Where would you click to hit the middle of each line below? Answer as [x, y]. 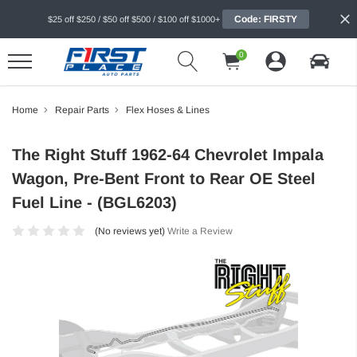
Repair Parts [82, 110]
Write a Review [200, 231]
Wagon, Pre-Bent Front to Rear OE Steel [164, 178]
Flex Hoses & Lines [168, 110]
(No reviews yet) [129, 231]
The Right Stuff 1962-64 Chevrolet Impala [168, 154]
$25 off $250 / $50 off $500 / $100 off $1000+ [134, 19]
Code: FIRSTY [266, 19]
